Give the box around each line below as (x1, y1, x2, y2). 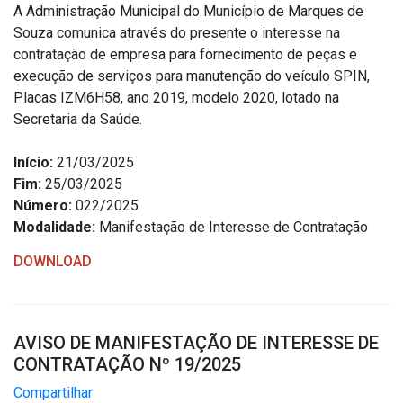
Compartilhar (13, 384, 93, 401)
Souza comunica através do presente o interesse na (13, 24, 340, 41)
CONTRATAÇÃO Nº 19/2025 (13, 354, 241, 375)
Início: (13, 154, 53, 171)
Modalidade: (13, 219, 95, 236)
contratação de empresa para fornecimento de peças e (13, 46, 357, 63)
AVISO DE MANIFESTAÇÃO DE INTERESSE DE (13, 332, 379, 354)
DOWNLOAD (13, 253, 92, 270)
